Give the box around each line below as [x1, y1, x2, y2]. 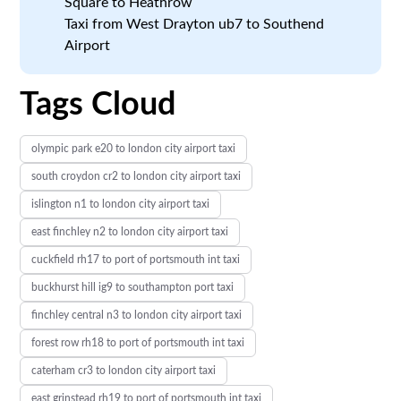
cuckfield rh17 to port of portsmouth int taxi [31, 253, 241, 265]
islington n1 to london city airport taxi [31, 198, 210, 209]
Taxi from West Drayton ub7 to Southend [64, 16, 325, 31]
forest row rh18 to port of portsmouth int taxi [31, 337, 245, 348]
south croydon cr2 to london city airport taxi [31, 170, 242, 182]
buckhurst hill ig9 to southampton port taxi [31, 281, 235, 293]
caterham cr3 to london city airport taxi [31, 364, 217, 376]
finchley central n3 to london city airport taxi [31, 309, 243, 320]
